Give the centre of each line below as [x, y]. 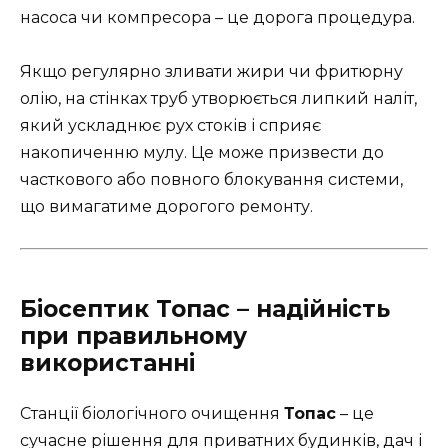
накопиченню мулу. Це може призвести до [202, 153]
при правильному [133, 335]
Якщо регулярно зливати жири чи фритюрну [211, 72]
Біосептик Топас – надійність [205, 308]
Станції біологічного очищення [152, 413]
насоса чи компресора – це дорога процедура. [217, 18]
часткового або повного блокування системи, [211, 180]
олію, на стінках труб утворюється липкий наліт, [218, 99]
